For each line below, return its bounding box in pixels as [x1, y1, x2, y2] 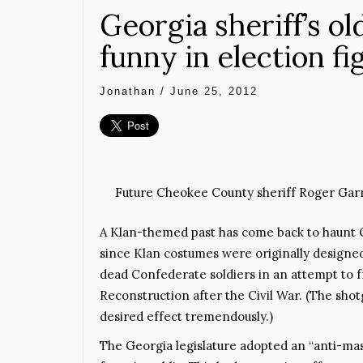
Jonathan [100, 85, 156, 97]
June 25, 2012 [170, 85, 258, 97]
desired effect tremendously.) [100, 308, 273, 324]
